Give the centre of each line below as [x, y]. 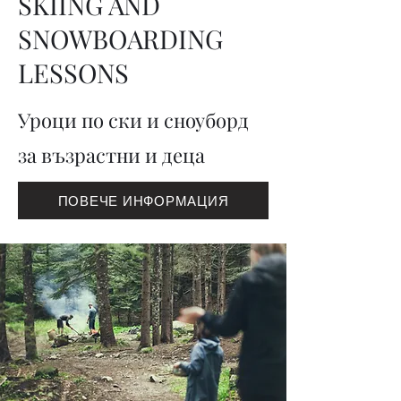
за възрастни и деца [111, 155]
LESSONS [73, 73]
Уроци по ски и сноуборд [133, 120]
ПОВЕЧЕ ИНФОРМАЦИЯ [143, 200]
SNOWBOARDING [120, 38]
